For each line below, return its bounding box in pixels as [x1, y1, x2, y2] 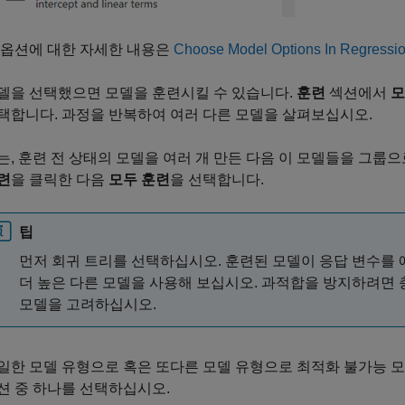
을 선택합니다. [170, 172, 264, 187]
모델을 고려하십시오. [19, 297, 156, 312]
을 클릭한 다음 [11, 172, 108, 187]
